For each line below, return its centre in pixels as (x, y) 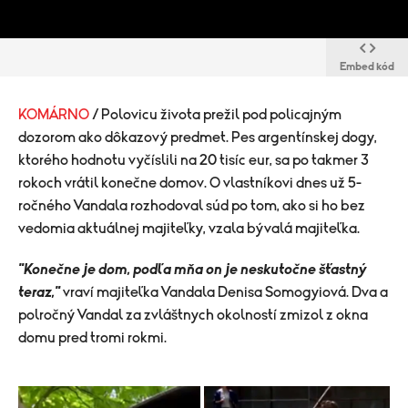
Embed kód (367, 66)
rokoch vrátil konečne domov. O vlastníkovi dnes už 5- (190, 183)
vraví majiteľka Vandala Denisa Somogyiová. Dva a (224, 292)
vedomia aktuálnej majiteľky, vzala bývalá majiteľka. (189, 229)
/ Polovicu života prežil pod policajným (217, 115)
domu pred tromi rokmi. (94, 338)
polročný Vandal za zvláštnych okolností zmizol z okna (193, 315)
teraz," (39, 292)
